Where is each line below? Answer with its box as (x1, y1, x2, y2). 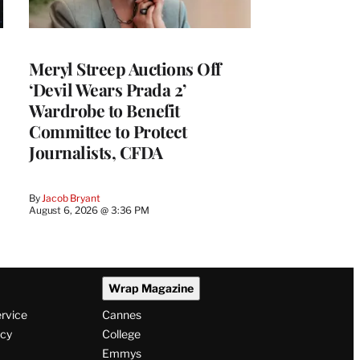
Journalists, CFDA (29, 140, 163, 163)
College (101, 327, 141, 342)
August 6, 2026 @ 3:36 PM (29, 203, 149, 216)
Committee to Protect (29, 119, 186, 142)
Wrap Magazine (108, 281, 194, 296)
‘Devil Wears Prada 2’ (29, 77, 186, 100)
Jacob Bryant (42, 191, 100, 204)
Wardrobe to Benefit (29, 98, 180, 121)
